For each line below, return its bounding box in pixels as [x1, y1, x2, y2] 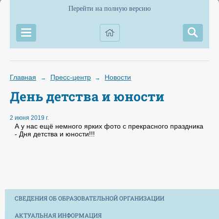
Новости [105, 73, 131, 81]
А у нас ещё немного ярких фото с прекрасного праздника [15, 122, 203, 131]
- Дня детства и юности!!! [15, 130, 95, 138]
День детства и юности [10, 88, 164, 105]
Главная [10, 73, 36, 81]
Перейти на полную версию [68, 5, 151, 12]
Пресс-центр [50, 73, 91, 81]
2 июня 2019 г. [10, 114, 49, 122]
